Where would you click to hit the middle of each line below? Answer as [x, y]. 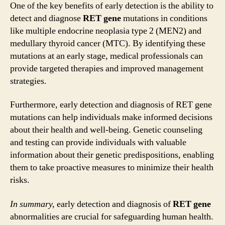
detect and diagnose [46, 18]
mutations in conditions [164, 18]
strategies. [28, 81]
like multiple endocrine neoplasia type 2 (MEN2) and [106, 31]
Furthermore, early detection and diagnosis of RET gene [111, 105]
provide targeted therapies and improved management [107, 68]
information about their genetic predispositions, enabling [112, 155]
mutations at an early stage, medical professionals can [106, 56]
